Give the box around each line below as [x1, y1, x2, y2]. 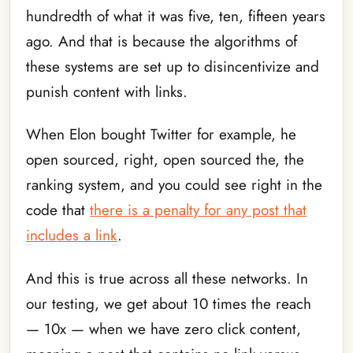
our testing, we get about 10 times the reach [26, 292, 311, 314]
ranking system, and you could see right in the [26, 174, 322, 196]
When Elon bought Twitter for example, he [26, 124, 296, 146]
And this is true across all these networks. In [26, 267, 308, 289]
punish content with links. [26, 80, 188, 102]
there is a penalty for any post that [90, 199, 307, 221]
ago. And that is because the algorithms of [26, 30, 297, 52]
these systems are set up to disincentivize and [26, 55, 319, 77]
